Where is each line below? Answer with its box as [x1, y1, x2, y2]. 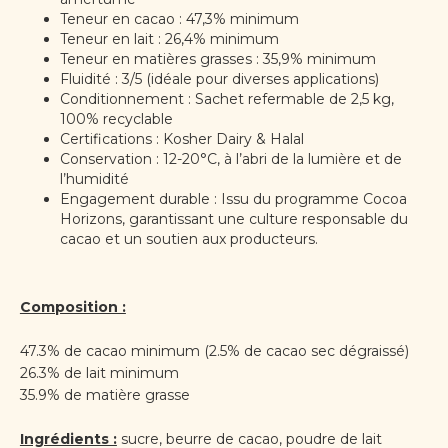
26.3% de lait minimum [19, 364, 179, 383]
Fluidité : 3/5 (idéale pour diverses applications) [59, 70, 379, 89]
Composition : [19, 298, 126, 317]
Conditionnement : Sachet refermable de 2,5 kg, [59, 90, 394, 109]
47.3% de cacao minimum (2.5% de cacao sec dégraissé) [19, 342, 409, 361]
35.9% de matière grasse [19, 386, 190, 405]
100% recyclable [59, 110, 173, 129]
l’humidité [59, 170, 129, 189]
